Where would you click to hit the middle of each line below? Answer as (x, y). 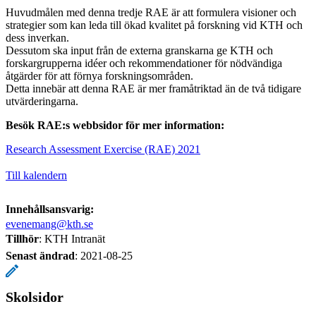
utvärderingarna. (42, 101)
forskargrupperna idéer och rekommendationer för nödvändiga (144, 63)
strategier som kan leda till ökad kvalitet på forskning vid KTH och (154, 25)
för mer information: (174, 125)
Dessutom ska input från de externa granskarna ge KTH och (139, 50)
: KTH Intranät (72, 238)
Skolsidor (35, 297)
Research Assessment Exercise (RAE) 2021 (103, 149)
